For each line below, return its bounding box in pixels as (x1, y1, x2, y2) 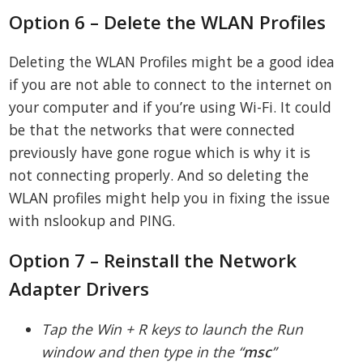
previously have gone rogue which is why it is (9, 143, 311, 163)
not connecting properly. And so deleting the (9, 165, 310, 186)
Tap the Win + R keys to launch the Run (41, 318, 304, 339)
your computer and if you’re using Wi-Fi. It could (9, 97, 332, 117)
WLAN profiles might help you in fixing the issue (9, 188, 331, 208)
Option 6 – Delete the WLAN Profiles (9, 9, 327, 35)
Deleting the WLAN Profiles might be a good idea (9, 52, 335, 72)
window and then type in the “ (41, 341, 244, 361)
